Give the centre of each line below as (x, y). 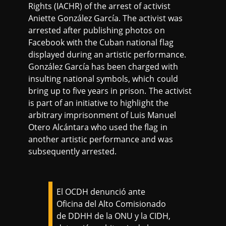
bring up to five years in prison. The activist (110, 91)
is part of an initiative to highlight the (98, 103)
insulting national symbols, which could (103, 79)
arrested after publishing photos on (97, 31)
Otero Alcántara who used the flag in (98, 127)
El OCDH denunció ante (101, 192)
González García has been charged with (103, 67)
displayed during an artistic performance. (107, 55)
